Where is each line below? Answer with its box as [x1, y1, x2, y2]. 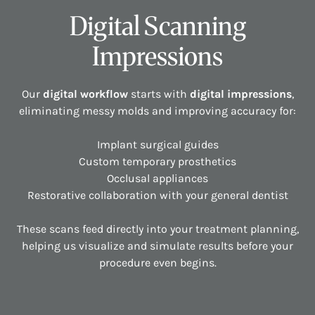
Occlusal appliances [107, 172, 208, 186]
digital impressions [186, 87, 292, 101]
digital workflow [42, 87, 128, 101]
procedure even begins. [98, 256, 217, 270]
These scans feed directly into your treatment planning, [16, 222, 299, 236]
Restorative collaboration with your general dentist [27, 188, 288, 202]
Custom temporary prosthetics [79, 155, 236, 169]
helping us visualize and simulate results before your [22, 239, 293, 253]
